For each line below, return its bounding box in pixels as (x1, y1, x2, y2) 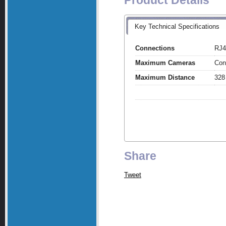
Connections (135, 44, 175, 52)
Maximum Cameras (135, 59, 195, 67)
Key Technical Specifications (135, 23, 220, 31)
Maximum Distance (135, 73, 195, 81)
